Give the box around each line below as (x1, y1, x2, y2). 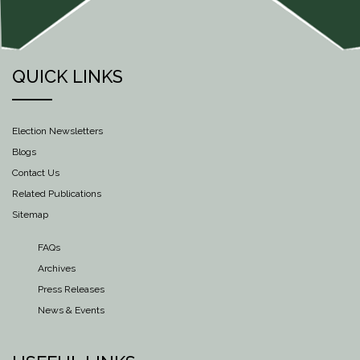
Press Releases (37, 284, 104, 296)
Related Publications (12, 187, 101, 199)
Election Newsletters (12, 125, 103, 137)
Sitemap (12, 208, 48, 220)
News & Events (37, 305, 104, 317)
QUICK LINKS (12, 65, 123, 87)
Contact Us (12, 166, 59, 178)
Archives (37, 263, 76, 275)
